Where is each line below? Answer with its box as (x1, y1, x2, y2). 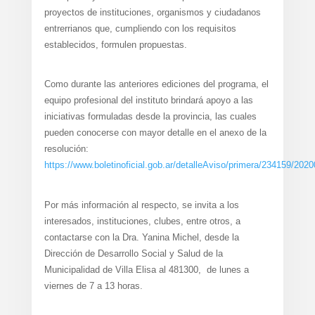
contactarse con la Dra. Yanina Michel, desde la (44, 231, 239, 243)
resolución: (44, 143, 89, 155)
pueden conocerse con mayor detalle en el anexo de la (44, 127, 266, 139)
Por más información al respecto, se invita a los (44, 199, 239, 210)
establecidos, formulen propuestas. (44, 39, 187, 50)
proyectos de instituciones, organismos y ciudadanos (44, 6, 261, 18)
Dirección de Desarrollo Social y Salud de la (44, 247, 223, 259)
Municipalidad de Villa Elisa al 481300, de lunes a (44, 264, 249, 275)
